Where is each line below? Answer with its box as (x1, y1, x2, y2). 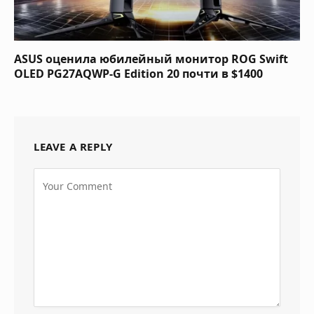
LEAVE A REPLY (34, 139, 113, 154)
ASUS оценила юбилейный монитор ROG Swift (14, 51, 288, 67)
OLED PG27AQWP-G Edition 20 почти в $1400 (14, 66, 263, 82)
